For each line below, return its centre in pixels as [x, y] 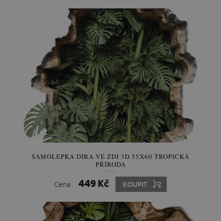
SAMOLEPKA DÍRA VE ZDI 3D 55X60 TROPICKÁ [110, 156]
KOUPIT [135, 184]
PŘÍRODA [110, 164]
